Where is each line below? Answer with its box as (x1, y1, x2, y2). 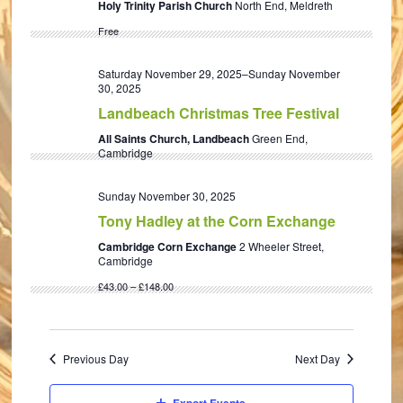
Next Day (294, 351, 340, 366)
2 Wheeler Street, (239, 238, 325, 254)
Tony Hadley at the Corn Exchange (98, 210, 336, 231)
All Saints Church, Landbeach (98, 130, 253, 147)
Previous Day (63, 351, 130, 366)
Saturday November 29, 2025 (98, 66, 243, 81)
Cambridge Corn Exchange (98, 238, 240, 255)
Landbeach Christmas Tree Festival (98, 103, 340, 123)
